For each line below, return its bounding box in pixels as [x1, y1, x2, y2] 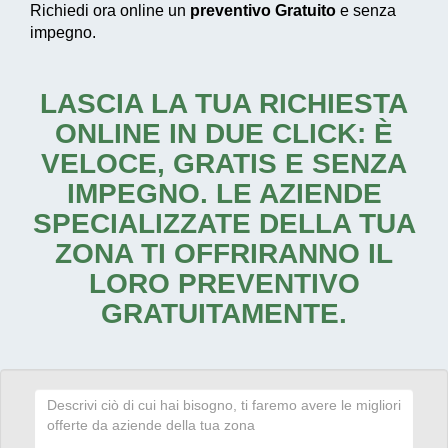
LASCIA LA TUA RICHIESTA [40, 88, 408, 120]
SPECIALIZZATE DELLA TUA [32, 208, 416, 240]
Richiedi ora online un [30, 2, 190, 20]
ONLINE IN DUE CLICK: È [55, 118, 393, 150]
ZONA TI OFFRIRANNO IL [55, 238, 393, 270]
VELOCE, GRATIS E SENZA [41, 148, 407, 180]
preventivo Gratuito [190, 2, 336, 20]
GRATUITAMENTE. [101, 298, 347, 330]
